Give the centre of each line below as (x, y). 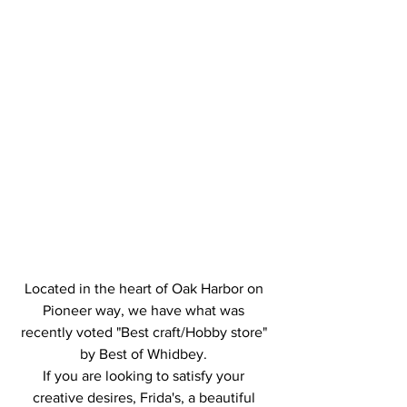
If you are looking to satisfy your (145, 376)
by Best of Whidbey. (145, 354)
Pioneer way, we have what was (145, 311)
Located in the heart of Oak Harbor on (145, 289)
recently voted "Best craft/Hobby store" (145, 333)
